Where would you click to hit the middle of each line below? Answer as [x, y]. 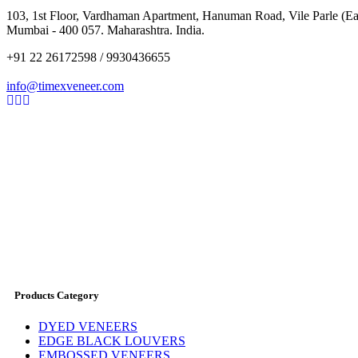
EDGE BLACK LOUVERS [112, 340]
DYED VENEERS [88, 326]
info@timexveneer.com [65, 86]
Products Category [57, 295]
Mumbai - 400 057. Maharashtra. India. [105, 30]
